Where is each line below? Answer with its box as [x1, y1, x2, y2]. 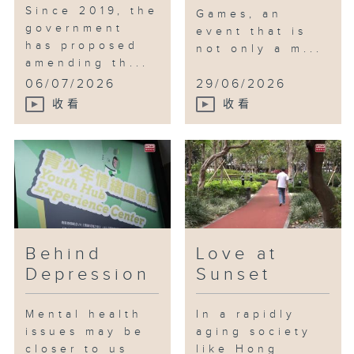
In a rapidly [196, 307, 296, 321]
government [25, 21, 124, 35]
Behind [25, 243, 104, 264]
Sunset [196, 264, 272, 284]
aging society [196, 325, 312, 338]
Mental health [25, 307, 143, 321]
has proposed [25, 39, 139, 52]
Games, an [196, 7, 283, 21]
